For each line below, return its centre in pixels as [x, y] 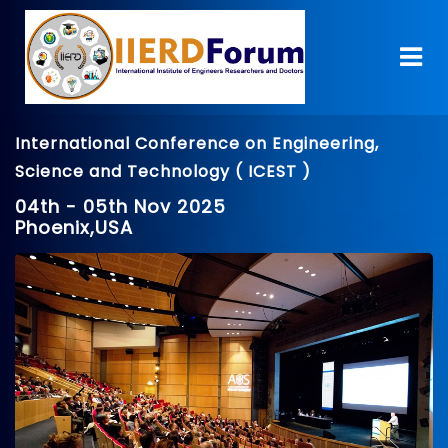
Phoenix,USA [74, 227]
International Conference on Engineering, [197, 143]
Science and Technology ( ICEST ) [163, 171]
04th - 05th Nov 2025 [120, 206]
